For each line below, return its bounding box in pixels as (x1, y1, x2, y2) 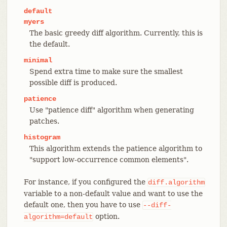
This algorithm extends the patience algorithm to (29, 144, 202, 153)
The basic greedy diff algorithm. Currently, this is (29, 28, 203, 37)
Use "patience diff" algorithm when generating (29, 105, 194, 114)
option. (93, 212, 120, 220)
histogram (23, 133, 60, 141)
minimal (23, 56, 52, 64)
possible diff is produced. (29, 78, 117, 87)
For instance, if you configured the (23, 177, 147, 186)
